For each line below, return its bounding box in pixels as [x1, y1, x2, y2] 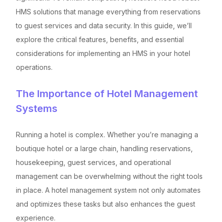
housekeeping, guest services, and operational [16, 158, 171, 166]
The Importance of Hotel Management [16, 87, 198, 100]
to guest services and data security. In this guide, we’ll [16, 21, 192, 30]
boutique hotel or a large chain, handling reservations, [16, 144, 193, 153]
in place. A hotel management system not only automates [16, 185, 201, 194]
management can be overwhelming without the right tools [16, 171, 203, 180]
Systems [16, 102, 57, 114]
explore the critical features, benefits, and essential [16, 35, 184, 44]
